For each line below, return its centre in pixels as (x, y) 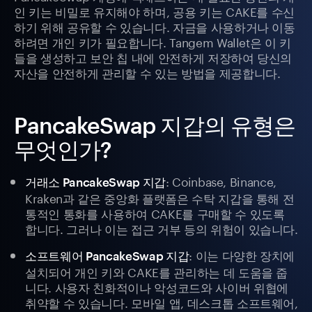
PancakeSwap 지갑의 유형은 (155, 125)
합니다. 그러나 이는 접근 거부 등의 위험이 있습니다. (162, 228)
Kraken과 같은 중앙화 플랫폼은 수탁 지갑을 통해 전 (160, 197)
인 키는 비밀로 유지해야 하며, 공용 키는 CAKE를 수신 (155, 11)
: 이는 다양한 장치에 (242, 255)
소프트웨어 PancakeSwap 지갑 (107, 256)
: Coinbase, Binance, (221, 181)
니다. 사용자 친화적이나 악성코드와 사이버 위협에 (157, 287)
